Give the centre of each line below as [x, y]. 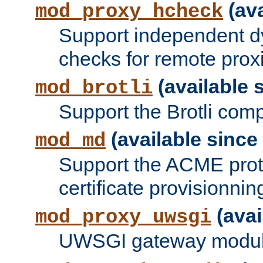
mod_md [70, 141]
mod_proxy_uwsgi [123, 218]
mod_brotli [94, 88]
